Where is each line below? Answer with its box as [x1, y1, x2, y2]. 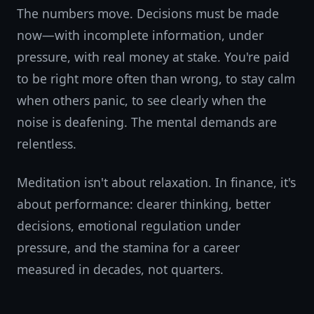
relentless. [17, 135, 76, 152]
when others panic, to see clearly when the [17, 92, 266, 109]
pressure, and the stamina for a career [17, 239, 240, 256]
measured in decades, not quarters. [17, 261, 224, 278]
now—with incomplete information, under [17, 27, 264, 43]
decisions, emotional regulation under [17, 217, 240, 234]
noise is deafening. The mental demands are [17, 114, 277, 130]
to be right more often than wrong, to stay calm [17, 70, 295, 87]
